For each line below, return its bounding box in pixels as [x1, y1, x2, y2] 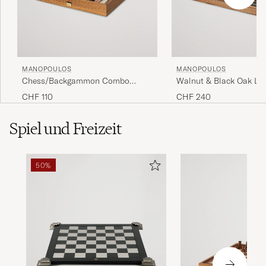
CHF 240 [176, 91, 211, 103]
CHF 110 [22, 91, 53, 103]
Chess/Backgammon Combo [22, 75, 129, 87]
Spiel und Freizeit [9, 118, 122, 138]
